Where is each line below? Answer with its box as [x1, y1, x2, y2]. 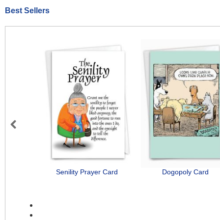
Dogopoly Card [162, 168, 209, 176]
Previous [10, 131, 45, 141]
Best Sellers [5, 6, 50, 15]
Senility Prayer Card [56, 168, 118, 176]
